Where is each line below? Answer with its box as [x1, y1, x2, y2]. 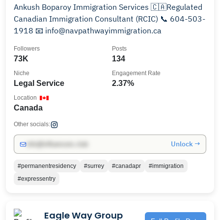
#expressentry [18, 175, 55, 182]
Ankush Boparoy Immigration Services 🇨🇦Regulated [14, 2, 202, 12]
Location [14, 94, 37, 101]
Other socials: [14, 121, 50, 128]
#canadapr [112, 163, 141, 169]
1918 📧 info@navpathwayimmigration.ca [14, 26, 162, 35]
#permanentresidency [18, 163, 76, 169]
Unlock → [171, 139, 200, 148]
